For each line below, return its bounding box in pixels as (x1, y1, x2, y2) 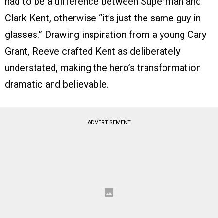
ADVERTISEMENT (87, 119, 131, 126)
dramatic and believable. (5, 78, 109, 91)
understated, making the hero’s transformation (5, 62, 201, 74)
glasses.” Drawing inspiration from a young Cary (5, 29, 206, 41)
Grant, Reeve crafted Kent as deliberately (5, 45, 180, 57)
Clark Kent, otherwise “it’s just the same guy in (5, 12, 200, 24)
